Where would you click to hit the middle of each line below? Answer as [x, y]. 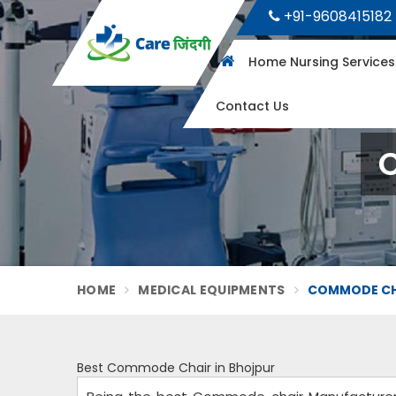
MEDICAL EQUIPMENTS [212, 290]
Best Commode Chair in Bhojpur [176, 368]
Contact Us [252, 106]
